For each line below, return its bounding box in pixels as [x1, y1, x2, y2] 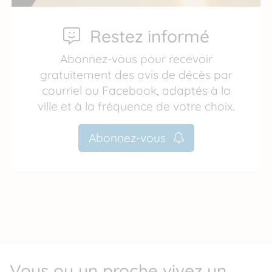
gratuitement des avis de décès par [39, 67, 233, 83]
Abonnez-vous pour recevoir [59, 52, 212, 67]
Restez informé [89, 25, 209, 47]
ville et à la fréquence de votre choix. [38, 99, 234, 114]
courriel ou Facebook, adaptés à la [41, 83, 231, 98]
